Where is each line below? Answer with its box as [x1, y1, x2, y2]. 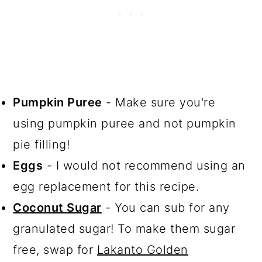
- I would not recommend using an [43, 158, 246, 173]
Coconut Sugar [13, 201, 102, 215]
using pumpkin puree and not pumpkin [13, 116, 236, 131]
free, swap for [13, 243, 97, 257]
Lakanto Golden [96, 243, 188, 257]
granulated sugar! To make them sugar [13, 222, 236, 236]
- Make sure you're [102, 95, 216, 110]
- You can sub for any [101, 201, 230, 215]
